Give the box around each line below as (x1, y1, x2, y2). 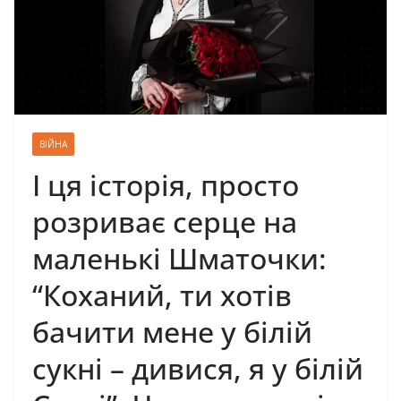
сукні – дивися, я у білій (32, 349, 363, 388)
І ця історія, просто (32, 166, 299, 205)
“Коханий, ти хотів (32, 276, 292, 315)
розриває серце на (32, 202, 297, 242)
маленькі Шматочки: (32, 239, 327, 278)
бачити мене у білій (32, 312, 312, 352)
